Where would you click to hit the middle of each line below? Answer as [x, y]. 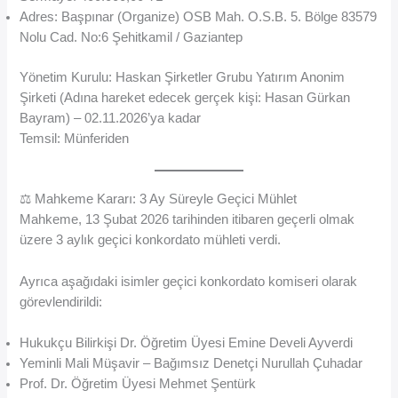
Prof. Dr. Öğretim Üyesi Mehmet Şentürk [138, 384]
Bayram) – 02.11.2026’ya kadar [111, 118]
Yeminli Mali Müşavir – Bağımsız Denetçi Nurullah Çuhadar [191, 363]
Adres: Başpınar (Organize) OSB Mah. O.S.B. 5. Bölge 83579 [199, 17]
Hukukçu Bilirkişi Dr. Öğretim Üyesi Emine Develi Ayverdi [187, 343]
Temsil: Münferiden [75, 138]
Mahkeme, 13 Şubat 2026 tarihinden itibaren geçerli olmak [187, 220]
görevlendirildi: [61, 302]
